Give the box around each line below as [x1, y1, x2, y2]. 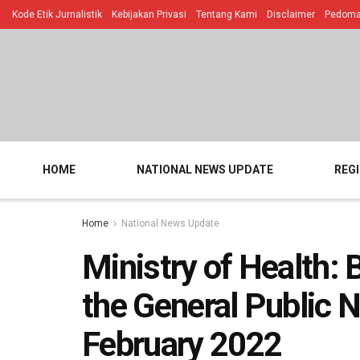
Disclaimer [267, 9, 315, 20]
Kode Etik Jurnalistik [12, 9, 102, 20]
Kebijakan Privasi [112, 9, 186, 20]
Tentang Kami [196, 9, 257, 20]
